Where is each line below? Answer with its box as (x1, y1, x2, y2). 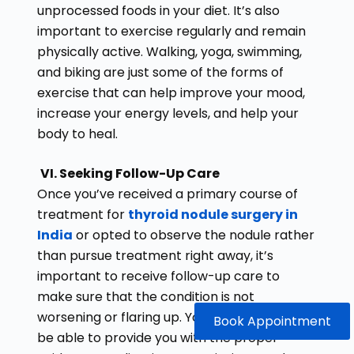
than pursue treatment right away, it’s (36, 246, 273, 265)
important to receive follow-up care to (36, 266, 280, 285)
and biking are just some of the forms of (36, 62, 284, 81)
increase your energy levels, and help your (36, 104, 299, 122)
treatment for (36, 205, 128, 224)
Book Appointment (213, 312, 331, 330)
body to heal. (36, 124, 118, 143)
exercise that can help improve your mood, (36, 83, 305, 102)
